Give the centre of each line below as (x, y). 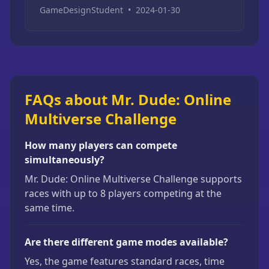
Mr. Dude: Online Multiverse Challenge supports (133, 179)
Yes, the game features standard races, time (125, 261)
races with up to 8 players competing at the (123, 193)
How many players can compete (101, 145)
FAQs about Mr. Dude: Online (128, 99)
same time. (50, 208)
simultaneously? (65, 160)
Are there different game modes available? (126, 242)
